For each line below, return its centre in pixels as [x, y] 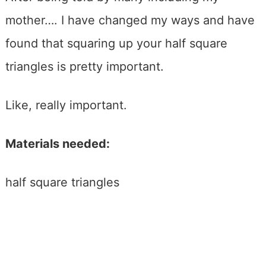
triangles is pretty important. [84, 66]
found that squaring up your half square [116, 43]
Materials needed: [57, 143]
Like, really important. [66, 105]
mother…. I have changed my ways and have [130, 20]
